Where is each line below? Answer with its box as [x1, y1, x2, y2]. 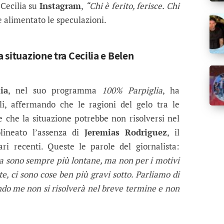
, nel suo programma [7, 84, 102, 96]
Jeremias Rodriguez [84, 126, 167, 138]
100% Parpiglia [101, 84, 162, 96]
